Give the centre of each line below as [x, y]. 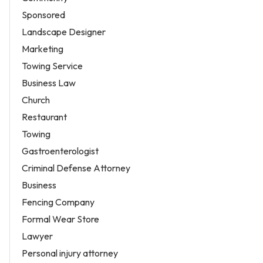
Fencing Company [58, 202]
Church [36, 100]
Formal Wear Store [60, 219]
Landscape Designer [64, 32]
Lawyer [37, 236]
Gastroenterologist [60, 151]
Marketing [43, 49]
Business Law [49, 83]
